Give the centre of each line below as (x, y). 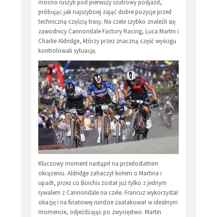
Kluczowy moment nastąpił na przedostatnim (98, 163)
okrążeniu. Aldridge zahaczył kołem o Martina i (100, 173)
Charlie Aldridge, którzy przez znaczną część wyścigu (107, 41)
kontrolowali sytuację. (67, 50)
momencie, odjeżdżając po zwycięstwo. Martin (100, 212)
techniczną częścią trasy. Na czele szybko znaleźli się (107, 21)
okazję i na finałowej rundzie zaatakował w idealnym (108, 202)
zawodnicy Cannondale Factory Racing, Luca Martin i (108, 31)
